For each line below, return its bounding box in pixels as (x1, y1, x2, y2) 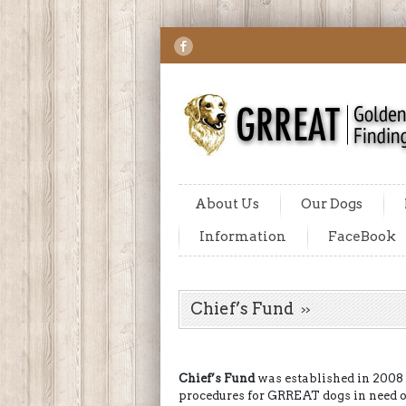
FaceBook (328, 228, 396, 245)
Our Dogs (301, 196, 362, 212)
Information (199, 228, 286, 245)
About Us (195, 196, 259, 212)
